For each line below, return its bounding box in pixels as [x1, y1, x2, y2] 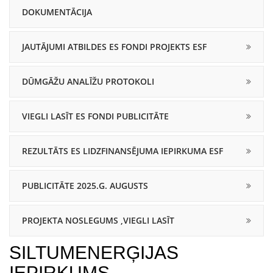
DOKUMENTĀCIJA [22, 6, 92, 18]
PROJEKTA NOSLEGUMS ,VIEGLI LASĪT [22, 214, 174, 226]
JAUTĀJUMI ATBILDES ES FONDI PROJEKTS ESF [22, 41, 207, 52]
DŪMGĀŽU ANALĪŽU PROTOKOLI [22, 76, 154, 87]
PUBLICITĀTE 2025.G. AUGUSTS [22, 180, 148, 191]
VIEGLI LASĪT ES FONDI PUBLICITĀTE [22, 110, 169, 122]
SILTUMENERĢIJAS [9, 243, 179, 263]
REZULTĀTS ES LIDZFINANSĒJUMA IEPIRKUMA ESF [22, 145, 223, 157]
